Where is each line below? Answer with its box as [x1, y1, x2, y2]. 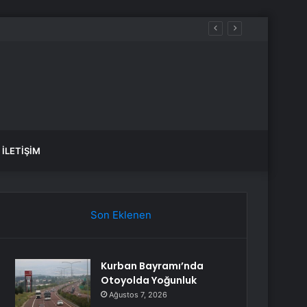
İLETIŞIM [2, 145, 40, 156]
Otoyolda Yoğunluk [101, 273, 197, 287]
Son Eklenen [90, 208, 151, 221]
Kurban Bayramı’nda [101, 259, 204, 273]
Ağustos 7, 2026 [109, 290, 168, 299]
